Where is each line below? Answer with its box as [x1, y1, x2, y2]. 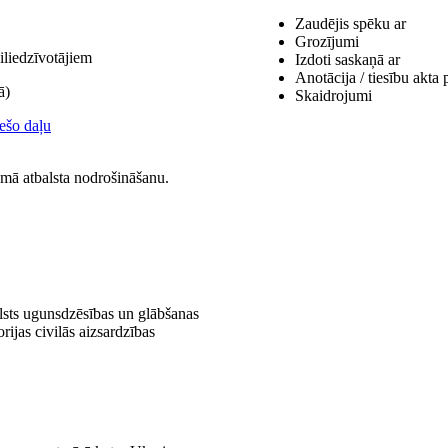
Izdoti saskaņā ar [295, 51, 400, 68]
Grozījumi [295, 33, 359, 50]
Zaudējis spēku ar [295, 15, 406, 32]
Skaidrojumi [295, 87, 372, 104]
